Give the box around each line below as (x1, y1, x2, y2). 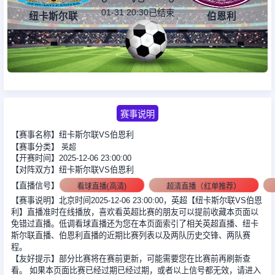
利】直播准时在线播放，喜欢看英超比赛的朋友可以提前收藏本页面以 (10, 207, 258, 217)
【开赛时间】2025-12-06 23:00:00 (10, 153, 131, 163)
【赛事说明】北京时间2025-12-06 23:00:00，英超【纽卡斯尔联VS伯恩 (10, 196, 262, 206)
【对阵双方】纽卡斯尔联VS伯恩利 (10, 165, 134, 175)
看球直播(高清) (77, 182, 127, 191)
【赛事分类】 (10, 142, 61, 152)
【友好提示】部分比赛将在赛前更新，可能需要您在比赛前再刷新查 (10, 254, 250, 264)
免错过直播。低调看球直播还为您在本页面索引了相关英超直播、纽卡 (10, 219, 258, 229)
